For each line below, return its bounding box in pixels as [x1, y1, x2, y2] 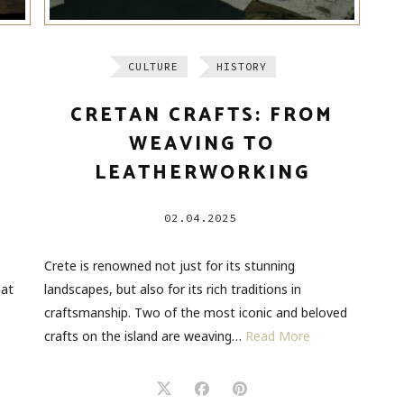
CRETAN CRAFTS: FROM [70, 100, 334, 132]
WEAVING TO [129, 129, 275, 161]
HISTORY [216, 60, 267, 74]
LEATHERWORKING [94, 158, 310, 189]
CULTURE [128, 60, 179, 74]
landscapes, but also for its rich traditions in [44, 280, 301, 298]
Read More [245, 327, 310, 345]
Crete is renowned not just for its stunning [44, 257, 295, 275]
